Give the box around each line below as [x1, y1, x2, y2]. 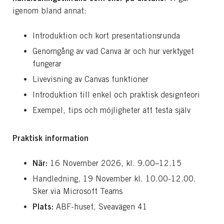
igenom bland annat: [12, 5, 89, 15]
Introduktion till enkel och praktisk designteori [32, 89, 200, 99]
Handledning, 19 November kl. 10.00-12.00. [32, 173, 196, 183]
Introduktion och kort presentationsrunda [32, 30, 180, 40]
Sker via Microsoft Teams [32, 186, 122, 196]
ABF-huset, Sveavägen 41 [53, 201, 147, 211]
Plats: [32, 201, 53, 211]
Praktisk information [12, 132, 88, 143]
